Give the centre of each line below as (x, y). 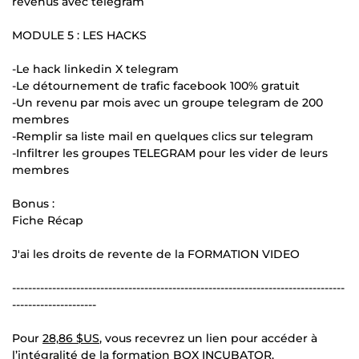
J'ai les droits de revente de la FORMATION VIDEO (156, 254)
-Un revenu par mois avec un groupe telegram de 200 (167, 102)
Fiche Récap (48, 220)
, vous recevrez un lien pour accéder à (208, 338)
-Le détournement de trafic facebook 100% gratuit (156, 85)
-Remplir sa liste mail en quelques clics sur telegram (163, 136)
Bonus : (33, 203)
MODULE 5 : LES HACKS (79, 35)
